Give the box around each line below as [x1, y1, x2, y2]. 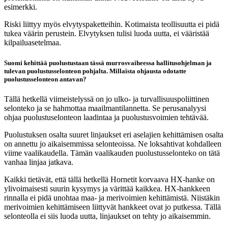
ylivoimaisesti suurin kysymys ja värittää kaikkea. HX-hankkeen [4, 184, 210, 193]
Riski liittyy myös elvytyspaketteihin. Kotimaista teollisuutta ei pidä [4, 20, 219, 29]
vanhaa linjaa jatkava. [4, 157, 73, 166]
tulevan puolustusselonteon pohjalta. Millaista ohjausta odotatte [4, 67, 186, 75]
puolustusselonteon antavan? [4, 75, 87, 83]
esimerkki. [4, 3, 37, 12]
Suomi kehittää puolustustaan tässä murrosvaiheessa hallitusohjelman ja [4, 59, 212, 67]
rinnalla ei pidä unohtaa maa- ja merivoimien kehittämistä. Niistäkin [4, 193, 220, 202]
